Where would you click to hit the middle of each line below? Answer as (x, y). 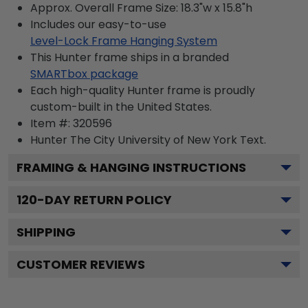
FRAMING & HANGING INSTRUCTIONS (131, 167)
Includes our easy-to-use (98, 24)
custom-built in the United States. (121, 107)
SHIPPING (46, 232)
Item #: (52, 123)
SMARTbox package (84, 74)
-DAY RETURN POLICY (104, 199)
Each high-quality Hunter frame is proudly (143, 90)
